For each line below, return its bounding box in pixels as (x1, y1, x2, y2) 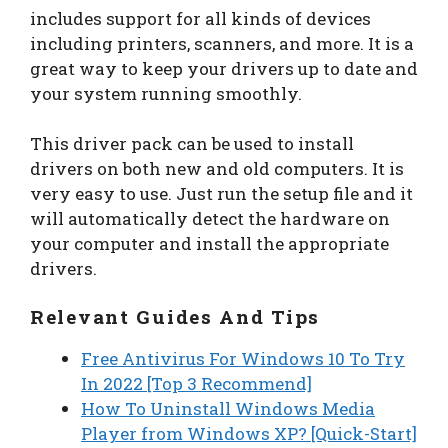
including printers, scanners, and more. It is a (30, 31, 414, 55)
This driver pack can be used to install (30, 132, 354, 156)
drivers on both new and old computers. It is (30, 157, 404, 181)
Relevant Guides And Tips (30, 303, 321, 329)
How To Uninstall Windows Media (81, 396, 375, 420)
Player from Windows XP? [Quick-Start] (81, 421, 417, 445)
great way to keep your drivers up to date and (30, 56, 418, 80)
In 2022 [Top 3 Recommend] (81, 371, 312, 395)
